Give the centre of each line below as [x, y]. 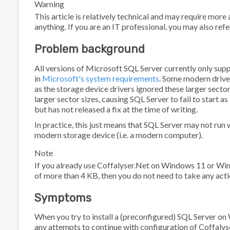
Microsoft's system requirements [101, 78]
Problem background [90, 49]
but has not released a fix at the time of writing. [116, 109]
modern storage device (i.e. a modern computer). [119, 135]
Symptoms [63, 198]
